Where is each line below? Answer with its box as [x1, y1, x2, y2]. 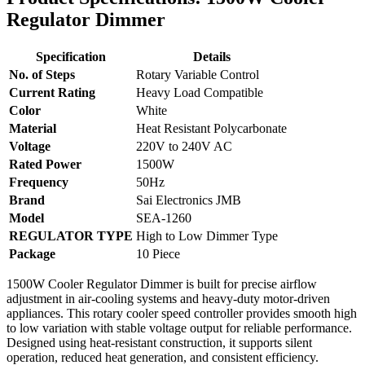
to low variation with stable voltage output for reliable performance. [7, 321, 352, 336]
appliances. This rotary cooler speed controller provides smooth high [7, 306, 357, 321]
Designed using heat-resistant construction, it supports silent [7, 336, 312, 350]
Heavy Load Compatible [136, 86, 263, 100]
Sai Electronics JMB [136, 193, 241, 208]
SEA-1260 [136, 211, 191, 226]
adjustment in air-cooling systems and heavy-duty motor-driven [7, 292, 330, 306]
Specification [36, 50, 106, 64]
